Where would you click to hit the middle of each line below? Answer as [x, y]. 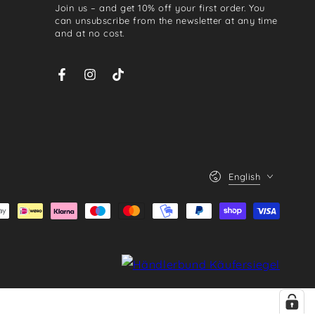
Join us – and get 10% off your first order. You [160, 7]
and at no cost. [90, 33]
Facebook [84, 82]
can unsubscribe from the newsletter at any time [166, 20]
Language [229, 168]
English [244, 176]
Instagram [114, 82]
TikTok [132, 82]
